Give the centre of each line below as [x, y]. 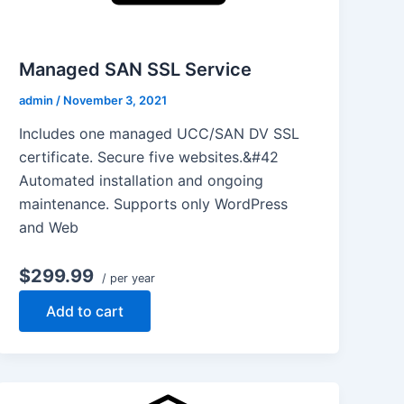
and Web [49, 228]
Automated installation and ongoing [142, 181]
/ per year [127, 279]
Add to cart [85, 312]
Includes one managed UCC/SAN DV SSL [160, 134]
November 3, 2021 [115, 100]
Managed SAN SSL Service [136, 69]
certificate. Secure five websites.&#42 [149, 157]
